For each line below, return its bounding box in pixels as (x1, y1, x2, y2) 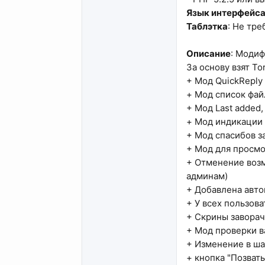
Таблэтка (186, 21, 228, 33)
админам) (186, 170, 228, 182)
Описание (186, 48, 231, 60)
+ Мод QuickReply (186, 75, 263, 87)
